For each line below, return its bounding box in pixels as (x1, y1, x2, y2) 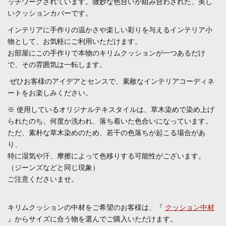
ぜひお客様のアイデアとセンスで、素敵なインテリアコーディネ (10, 78, 215, 85)
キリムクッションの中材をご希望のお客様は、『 (8, 204, 165, 211)
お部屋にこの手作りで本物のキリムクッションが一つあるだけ (8, 49, 205, 57)
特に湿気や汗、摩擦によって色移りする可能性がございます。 (8, 152, 205, 160)
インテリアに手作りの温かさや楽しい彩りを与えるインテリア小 (8, 26, 212, 34)
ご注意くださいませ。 (8, 176, 78, 183)
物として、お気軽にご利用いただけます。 (8, 38, 142, 45)
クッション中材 (165, 204, 215, 211)
